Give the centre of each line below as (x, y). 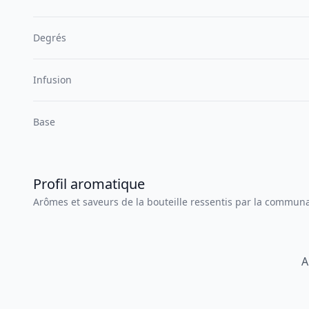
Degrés (50, 38)
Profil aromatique (89, 184)
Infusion (52, 80)
